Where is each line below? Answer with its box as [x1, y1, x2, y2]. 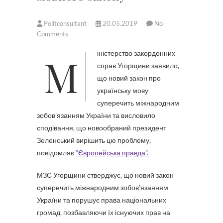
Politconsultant [42, 19, 88, 27]
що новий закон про [97, 74, 161, 82]
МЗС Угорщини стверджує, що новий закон [37, 171, 174, 179]
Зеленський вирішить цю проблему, [37, 136, 151, 144]
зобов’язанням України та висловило [37, 111, 155, 119]
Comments [37, 30, 68, 38]
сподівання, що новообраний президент [37, 123, 166, 132]
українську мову [97, 86, 148, 95]
